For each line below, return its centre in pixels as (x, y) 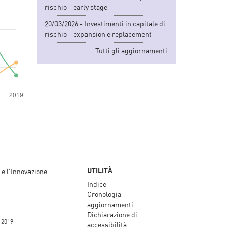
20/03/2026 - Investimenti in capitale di (105, 23)
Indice (97, 184)
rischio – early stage (76, 7)
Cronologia (104, 194)
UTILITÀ (100, 170)
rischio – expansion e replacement (98, 34)
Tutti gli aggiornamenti (131, 50)
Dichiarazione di (112, 214)
